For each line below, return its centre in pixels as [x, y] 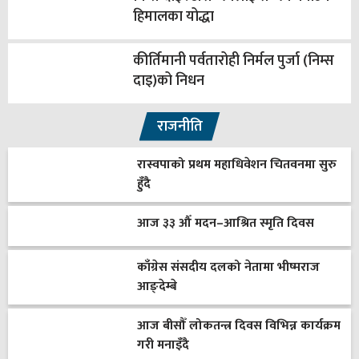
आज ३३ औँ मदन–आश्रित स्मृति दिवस [225, 223]
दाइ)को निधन [168, 81]
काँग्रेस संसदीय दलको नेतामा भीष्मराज [228, 267]
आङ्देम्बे [157, 286]
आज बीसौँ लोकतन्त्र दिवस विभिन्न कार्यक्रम [238, 325]
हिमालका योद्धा [173, 16]
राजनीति [179, 126]
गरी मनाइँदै [163, 345]
